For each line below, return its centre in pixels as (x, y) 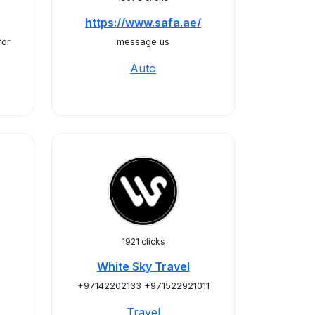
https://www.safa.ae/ (143, 22)
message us (143, 42)
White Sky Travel (143, 266)
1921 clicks (143, 242)
